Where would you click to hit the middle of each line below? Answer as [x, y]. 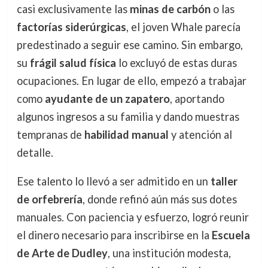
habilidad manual [126, 135]
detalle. [35, 153]
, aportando [197, 99]
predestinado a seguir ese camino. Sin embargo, [130, 45]
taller [224, 182]
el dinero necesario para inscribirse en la [114, 235]
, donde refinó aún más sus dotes [159, 200]
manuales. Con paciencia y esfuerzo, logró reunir [133, 217]
